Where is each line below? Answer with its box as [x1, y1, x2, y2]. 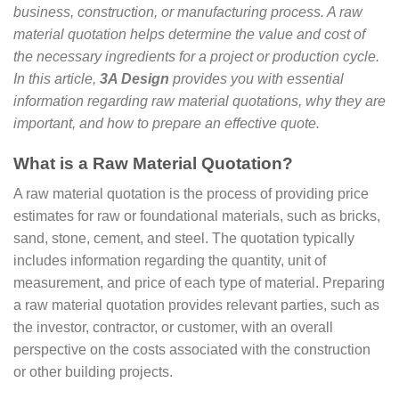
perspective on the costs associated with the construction [13, 342, 370, 358]
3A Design [100, 71, 169, 86]
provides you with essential [169, 71, 344, 86]
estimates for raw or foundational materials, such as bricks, [13, 208, 380, 224]
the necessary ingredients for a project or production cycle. [13, 49, 379, 64]
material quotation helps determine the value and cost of [13, 27, 365, 42]
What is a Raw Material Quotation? [13, 153, 293, 173]
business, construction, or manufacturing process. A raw [13, 4, 362, 20]
